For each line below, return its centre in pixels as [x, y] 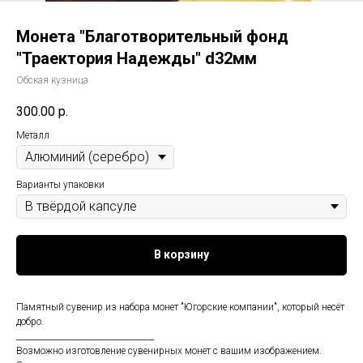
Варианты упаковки [60, 185]
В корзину [181, 255]
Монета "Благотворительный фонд [152, 36]
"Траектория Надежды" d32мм [137, 58]
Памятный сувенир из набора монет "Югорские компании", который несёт [180, 307]
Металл [33, 136]
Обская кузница [52, 80]
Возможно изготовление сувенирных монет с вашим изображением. [169, 350]
